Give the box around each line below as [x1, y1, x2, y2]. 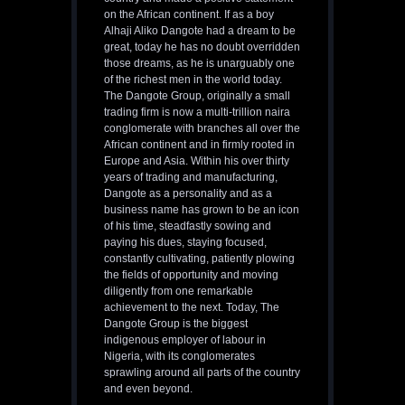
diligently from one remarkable [104, 285, 253, 298]
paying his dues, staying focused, [104, 236, 267, 250]
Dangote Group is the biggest [104, 317, 248, 331]
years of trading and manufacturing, [104, 171, 278, 184]
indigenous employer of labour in [104, 334, 266, 347]
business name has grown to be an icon [104, 203, 299, 217]
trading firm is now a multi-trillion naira [104, 106, 290, 119]
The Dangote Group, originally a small [104, 89, 290, 103]
